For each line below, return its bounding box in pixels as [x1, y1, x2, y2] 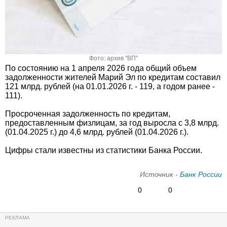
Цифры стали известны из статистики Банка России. [5, 146, 202, 155]
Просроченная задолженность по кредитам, [5, 109, 170, 119]
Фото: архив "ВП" [89, 55, 138, 62]
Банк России [180, 170, 222, 179]
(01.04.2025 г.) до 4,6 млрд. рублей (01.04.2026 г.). [5, 128, 188, 137]
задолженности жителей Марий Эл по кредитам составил [5, 73, 220, 82]
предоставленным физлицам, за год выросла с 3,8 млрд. [5, 119, 219, 128]
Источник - [140, 170, 180, 179]
